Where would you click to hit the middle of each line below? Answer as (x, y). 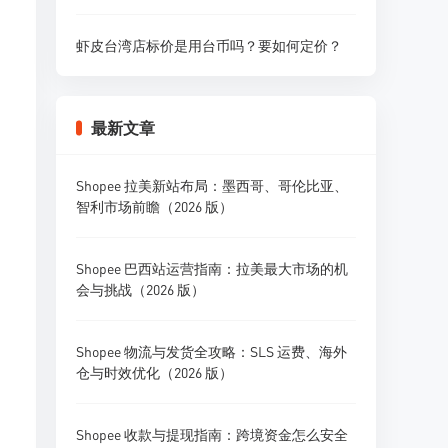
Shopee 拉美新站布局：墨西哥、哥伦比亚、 (212, 185)
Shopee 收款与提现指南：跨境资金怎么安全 (212, 434)
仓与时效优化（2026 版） (154, 372)
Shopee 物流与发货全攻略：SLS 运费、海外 (211, 351)
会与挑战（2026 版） (140, 289)
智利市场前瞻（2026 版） (154, 206)
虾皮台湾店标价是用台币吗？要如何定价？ (209, 45)
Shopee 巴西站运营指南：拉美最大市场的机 (212, 268)
